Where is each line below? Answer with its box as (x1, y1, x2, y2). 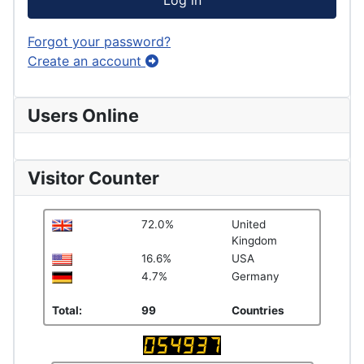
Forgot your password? (28, 32, 171, 50)
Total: (52, 303, 82, 317)
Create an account (28, 52, 145, 69)
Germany (232, 269, 279, 283)
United (232, 217, 266, 231)
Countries (232, 303, 284, 317)
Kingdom (232, 233, 277, 247)
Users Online (28, 104, 139, 126)
